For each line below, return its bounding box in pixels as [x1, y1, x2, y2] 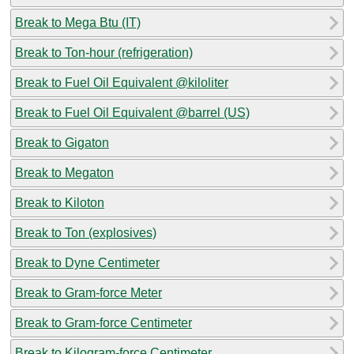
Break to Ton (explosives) [15, 225, 156, 239]
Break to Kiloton [15, 195, 104, 209]
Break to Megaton [15, 165, 114, 179]
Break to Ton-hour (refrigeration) [15, 45, 193, 59]
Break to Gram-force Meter [15, 285, 162, 299]
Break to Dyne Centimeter [15, 255, 160, 269]
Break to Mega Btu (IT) [15, 15, 141, 29]
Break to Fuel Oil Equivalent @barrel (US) [15, 105, 250, 119]
